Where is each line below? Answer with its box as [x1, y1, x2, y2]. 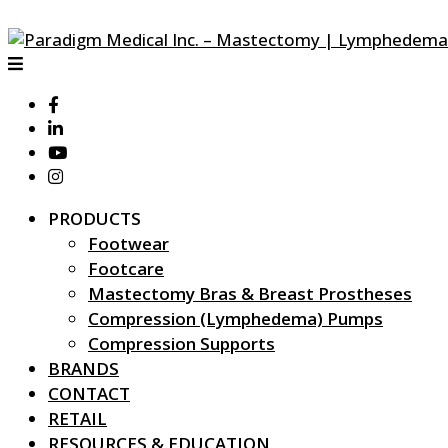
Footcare [88, 257, 164, 280]
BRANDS [48, 357, 119, 380]
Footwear [88, 232, 169, 255]
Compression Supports [88, 332, 275, 355]
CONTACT [48, 382, 130, 405]
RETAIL [48, 407, 107, 430]
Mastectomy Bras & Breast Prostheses [88, 282, 412, 305]
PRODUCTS [48, 207, 141, 230]
